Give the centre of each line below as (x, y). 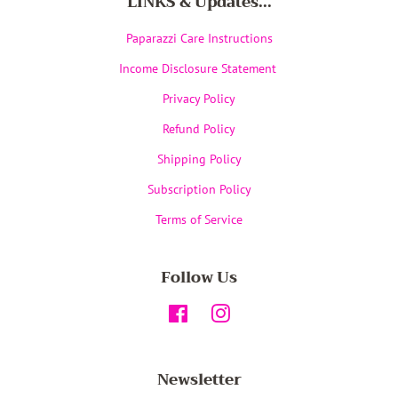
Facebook (214, 313)
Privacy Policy (199, 98)
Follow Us (199, 277)
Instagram (257, 313)
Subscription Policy (199, 188)
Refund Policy (199, 128)
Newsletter (199, 379)
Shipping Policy (199, 158)
